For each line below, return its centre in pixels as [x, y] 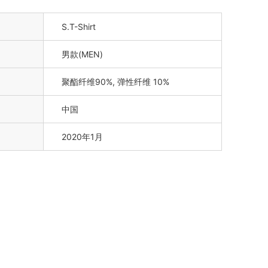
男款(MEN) [82, 54]
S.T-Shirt [79, 27]
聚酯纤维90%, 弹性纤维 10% [115, 82]
